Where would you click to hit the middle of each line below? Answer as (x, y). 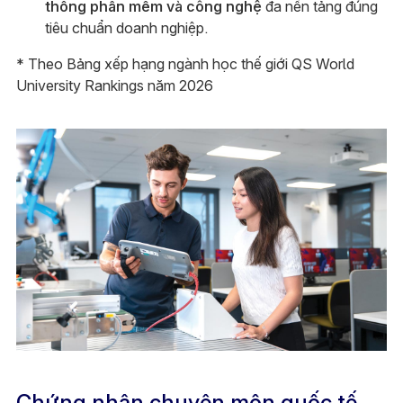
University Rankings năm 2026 (114, 85)
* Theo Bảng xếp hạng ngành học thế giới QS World (185, 64)
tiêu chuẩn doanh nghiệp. (126, 28)
